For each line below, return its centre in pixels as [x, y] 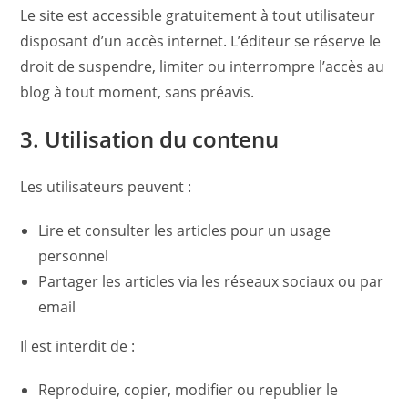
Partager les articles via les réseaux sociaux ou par [211, 281]
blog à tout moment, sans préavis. [138, 92]
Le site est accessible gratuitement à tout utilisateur [198, 15]
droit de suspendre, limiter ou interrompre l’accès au [203, 66]
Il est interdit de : [78, 346]
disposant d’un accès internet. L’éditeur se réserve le [201, 41]
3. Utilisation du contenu [150, 139]
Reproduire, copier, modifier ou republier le [189, 390]
